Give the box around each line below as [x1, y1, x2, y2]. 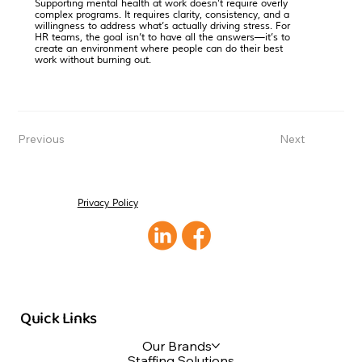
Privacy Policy [77, 196, 138, 209]
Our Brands [141, 337, 212, 354]
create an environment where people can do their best [34, 43, 283, 56]
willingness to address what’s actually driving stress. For [34, 20, 290, 33]
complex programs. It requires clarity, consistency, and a [34, 9, 289, 22]
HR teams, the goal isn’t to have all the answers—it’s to [34, 32, 290, 44]
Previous [18, 131, 65, 146]
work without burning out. [34, 54, 151, 67]
